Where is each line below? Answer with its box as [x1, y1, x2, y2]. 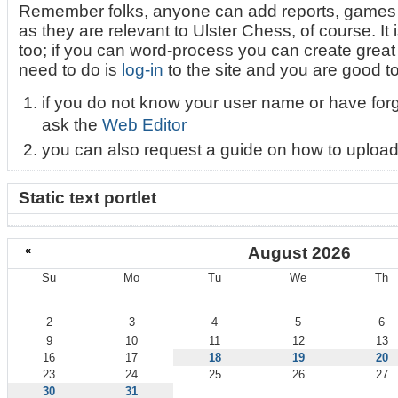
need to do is [19, 60, 123, 80]
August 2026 [248, 243, 351, 263]
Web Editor [101, 115, 187, 135]
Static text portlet [19, 188, 157, 208]
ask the [41, 115, 102, 135]
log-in [122, 60, 164, 80]
